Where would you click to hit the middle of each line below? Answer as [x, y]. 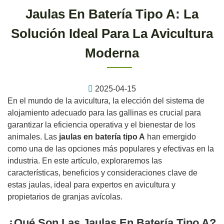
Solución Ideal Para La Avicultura [112, 33]
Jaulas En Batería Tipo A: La [112, 14]
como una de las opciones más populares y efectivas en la [111, 149]
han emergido [170, 137]
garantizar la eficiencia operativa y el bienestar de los [101, 125]
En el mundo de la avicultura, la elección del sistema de [106, 101]
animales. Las [33, 137]
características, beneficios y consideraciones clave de [102, 173]
